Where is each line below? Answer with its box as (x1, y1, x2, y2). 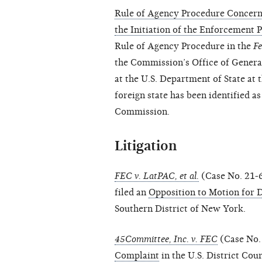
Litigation (115, 137, 177, 154)
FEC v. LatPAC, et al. (115, 171, 199, 182)
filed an (115, 187, 149, 198)
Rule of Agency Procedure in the (115, 41, 253, 52)
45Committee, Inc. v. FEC (115, 234, 218, 245)
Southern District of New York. (115, 204, 246, 215)
